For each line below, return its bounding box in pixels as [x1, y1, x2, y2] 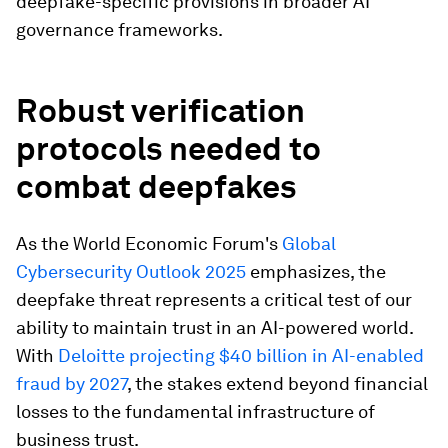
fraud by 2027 [16, 372, 127, 394]
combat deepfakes [16, 166, 296, 206]
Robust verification [16, 90, 305, 130]
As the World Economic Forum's [16, 232, 278, 254]
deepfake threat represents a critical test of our [16, 288, 412, 310]
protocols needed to [16, 128, 321, 168]
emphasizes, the [246, 260, 386, 282]
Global [282, 232, 336, 254]
